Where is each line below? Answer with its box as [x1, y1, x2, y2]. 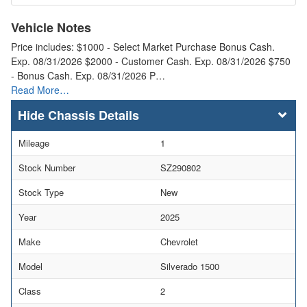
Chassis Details [48, 106, 139, 124]
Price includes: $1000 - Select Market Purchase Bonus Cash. [11, 40, 275, 54]
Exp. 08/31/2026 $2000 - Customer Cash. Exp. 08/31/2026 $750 [11, 54, 291, 69]
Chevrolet [160, 234, 198, 248]
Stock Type [19, 185, 64, 199]
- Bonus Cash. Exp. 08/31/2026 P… [11, 69, 165, 83]
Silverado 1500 [160, 259, 219, 273]
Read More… [11, 83, 69, 97]
